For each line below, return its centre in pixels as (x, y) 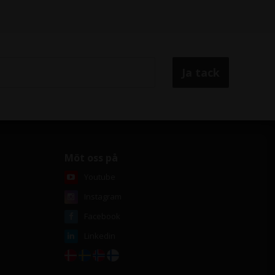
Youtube (99, 177)
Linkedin (99, 236)
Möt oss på (91, 158)
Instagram (103, 196)
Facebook (102, 216)
